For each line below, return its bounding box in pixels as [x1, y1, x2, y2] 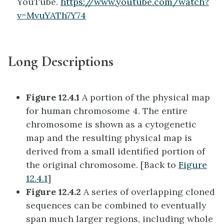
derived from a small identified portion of [26, 145, 205, 157]
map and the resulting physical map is [26, 132, 192, 144]
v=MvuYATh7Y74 [17, 9, 86, 21]
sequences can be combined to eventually [26, 199, 206, 211]
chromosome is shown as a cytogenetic [26, 118, 196, 130]
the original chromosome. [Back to [26, 159, 178, 171]
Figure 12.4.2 [26, 186, 83, 198]
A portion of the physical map [82, 91, 210, 103]
